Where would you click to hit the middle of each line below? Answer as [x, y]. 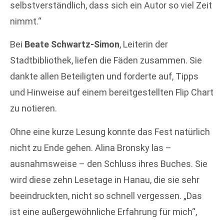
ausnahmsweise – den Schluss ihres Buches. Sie [109, 163]
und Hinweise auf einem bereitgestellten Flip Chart [112, 92]
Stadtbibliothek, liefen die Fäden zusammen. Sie [106, 60]
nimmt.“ [26, 21]
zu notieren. [33, 108]
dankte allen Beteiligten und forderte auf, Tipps [104, 76]
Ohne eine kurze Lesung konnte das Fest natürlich [110, 131]
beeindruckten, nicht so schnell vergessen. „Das [106, 195]
